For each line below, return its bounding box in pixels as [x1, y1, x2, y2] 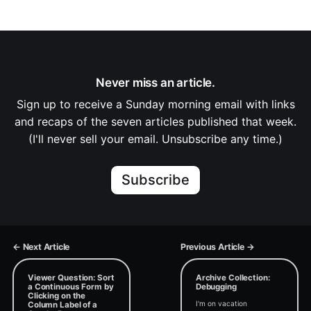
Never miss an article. [95, 76, 216, 90]
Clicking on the [27, 290, 86, 301]
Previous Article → [180, 242, 255, 253]
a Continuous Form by [27, 281, 114, 292]
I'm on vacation [195, 299, 247, 308]
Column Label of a [27, 299, 97, 310]
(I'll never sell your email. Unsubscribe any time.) [28, 131, 283, 146]
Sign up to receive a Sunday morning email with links [16, 96, 295, 111]
